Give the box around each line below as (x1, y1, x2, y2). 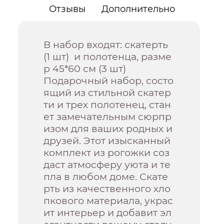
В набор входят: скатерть (43, 38, 168, 51)
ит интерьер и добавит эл (43, 206, 172, 219)
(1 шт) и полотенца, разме (43, 50, 172, 63)
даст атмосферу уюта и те (43, 158, 171, 171)
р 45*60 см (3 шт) (43, 62, 126, 75)
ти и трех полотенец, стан (43, 98, 171, 111)
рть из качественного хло (43, 182, 171, 195)
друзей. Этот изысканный (43, 134, 171, 147)
